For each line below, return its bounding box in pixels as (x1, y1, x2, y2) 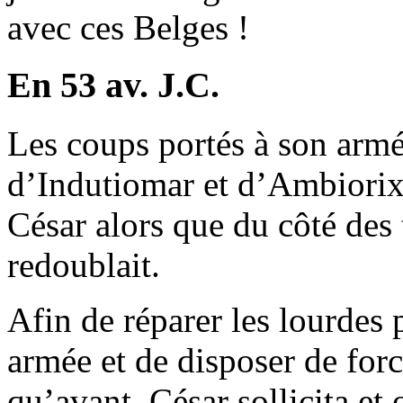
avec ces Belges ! (7, 7, 249, 47)
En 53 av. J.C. (7, 65, 219, 106)
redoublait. (7, 246, 160, 285)
